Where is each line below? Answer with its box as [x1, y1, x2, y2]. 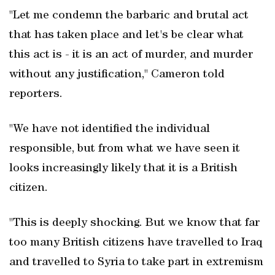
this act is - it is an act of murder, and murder [9, 49, 253, 61]
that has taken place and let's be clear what [9, 29, 244, 42]
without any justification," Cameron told [9, 69, 225, 81]
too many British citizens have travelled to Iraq [9, 237, 262, 249]
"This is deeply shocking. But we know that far [9, 217, 260, 230]
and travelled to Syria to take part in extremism [9, 257, 263, 269]
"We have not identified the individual [9, 123, 210, 136]
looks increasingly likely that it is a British [9, 163, 238, 175]
